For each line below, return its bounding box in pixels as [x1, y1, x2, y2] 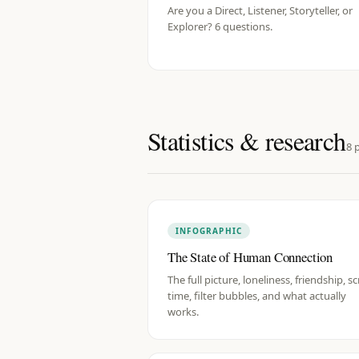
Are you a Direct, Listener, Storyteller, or [167, 3, 353, 18]
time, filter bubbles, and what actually [167, 288, 346, 303]
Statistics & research [147, 123, 346, 158]
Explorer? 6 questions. [167, 19, 272, 34]
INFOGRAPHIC [175, 225, 243, 236]
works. [167, 305, 199, 319]
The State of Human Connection [167, 248, 333, 266]
